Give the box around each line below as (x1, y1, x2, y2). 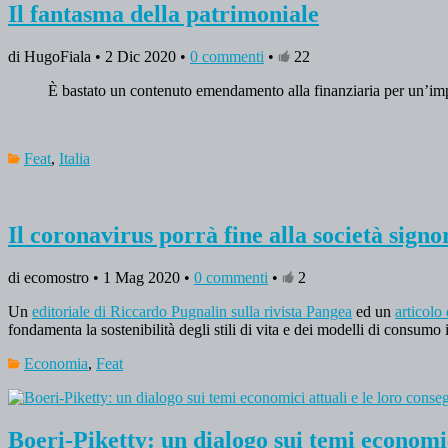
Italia (59, 150, 90, 168)
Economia (24, 355, 88, 373)
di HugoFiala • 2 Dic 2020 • (8, 48, 190, 66)
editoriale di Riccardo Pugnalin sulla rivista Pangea (32, 303, 352, 321)
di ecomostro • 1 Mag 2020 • (8, 269, 194, 287)
